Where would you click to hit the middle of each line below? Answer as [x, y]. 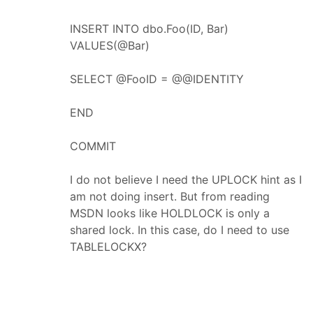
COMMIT [93, 146]
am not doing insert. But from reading [170, 196]
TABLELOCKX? [108, 246]
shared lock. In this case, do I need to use [180, 230]
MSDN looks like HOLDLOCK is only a [170, 213]
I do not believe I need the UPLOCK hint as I [186, 179]
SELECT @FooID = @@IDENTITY [157, 79]
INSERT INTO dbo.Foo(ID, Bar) [149, 28]
